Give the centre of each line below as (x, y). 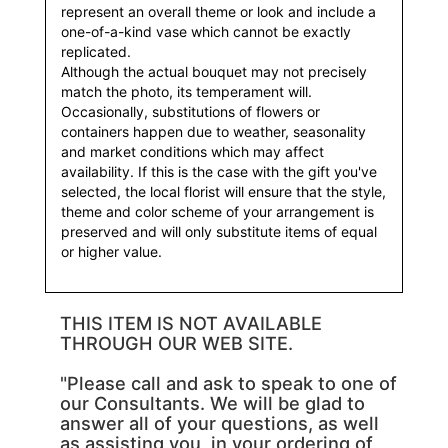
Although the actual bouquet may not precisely (214, 71)
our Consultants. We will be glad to (212, 403)
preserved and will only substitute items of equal (219, 231)
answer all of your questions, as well (219, 423)
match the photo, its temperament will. (186, 91)
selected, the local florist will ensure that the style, (223, 191)
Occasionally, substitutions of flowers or (190, 111)
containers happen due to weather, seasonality (213, 131)
